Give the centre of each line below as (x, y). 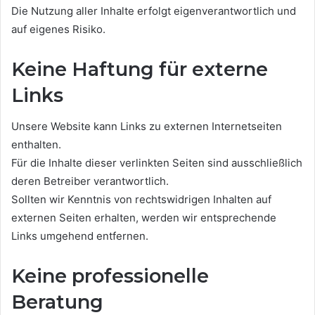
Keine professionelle (110, 276)
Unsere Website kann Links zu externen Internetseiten (147, 126)
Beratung (57, 302)
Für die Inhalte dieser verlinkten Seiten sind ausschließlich (157, 163)
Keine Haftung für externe (140, 69)
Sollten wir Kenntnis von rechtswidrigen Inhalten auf (141, 199)
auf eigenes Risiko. (58, 29)
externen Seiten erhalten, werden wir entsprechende (144, 218)
